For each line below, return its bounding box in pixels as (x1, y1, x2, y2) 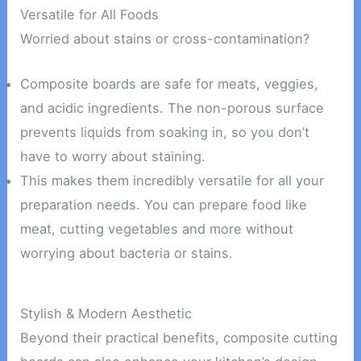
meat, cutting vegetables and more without (20, 221, 294, 238)
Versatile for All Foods (20, 6, 160, 23)
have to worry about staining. (20, 148, 206, 165)
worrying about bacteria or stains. (20, 245, 234, 262)
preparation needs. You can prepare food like (20, 197, 308, 214)
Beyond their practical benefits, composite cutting (20, 329, 338, 346)
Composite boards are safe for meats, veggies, (20, 76, 319, 93)
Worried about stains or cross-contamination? (20, 30, 310, 47)
